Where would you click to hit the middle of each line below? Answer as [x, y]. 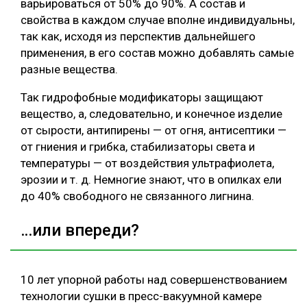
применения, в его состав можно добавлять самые [157, 53]
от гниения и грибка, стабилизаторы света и [138, 147]
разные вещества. [69, 70]
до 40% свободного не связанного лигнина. [137, 196]
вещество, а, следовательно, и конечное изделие [151, 114]
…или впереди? [80, 230]
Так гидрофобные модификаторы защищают [142, 98]
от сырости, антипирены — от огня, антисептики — [153, 131]
